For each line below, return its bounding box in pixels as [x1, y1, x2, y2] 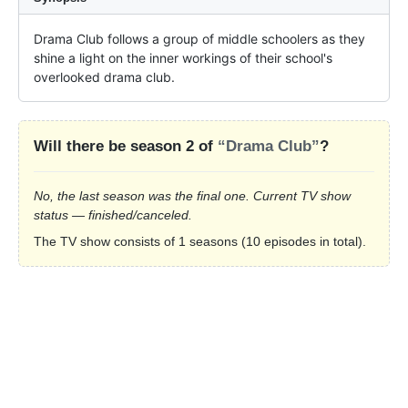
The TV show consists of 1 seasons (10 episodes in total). [34, 234, 366, 250]
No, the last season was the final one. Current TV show [34, 189, 351, 204]
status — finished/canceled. [34, 208, 192, 223]
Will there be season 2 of [34, 138, 218, 156]
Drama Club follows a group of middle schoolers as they [34, 31, 365, 47]
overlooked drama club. [34, 69, 175, 86]
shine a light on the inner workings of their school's [34, 50, 332, 66]
